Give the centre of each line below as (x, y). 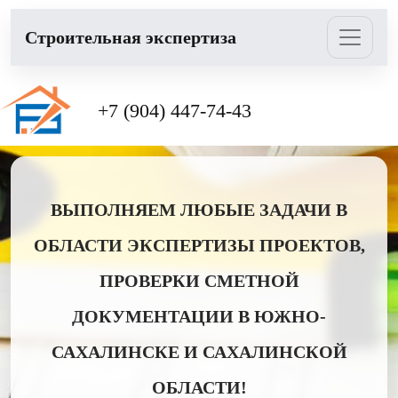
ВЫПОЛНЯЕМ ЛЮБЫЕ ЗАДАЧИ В (199, 210)
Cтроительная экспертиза (131, 37)
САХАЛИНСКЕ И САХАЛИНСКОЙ (199, 352)
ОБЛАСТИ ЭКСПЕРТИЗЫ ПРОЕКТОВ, (199, 245)
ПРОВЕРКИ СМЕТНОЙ (199, 281)
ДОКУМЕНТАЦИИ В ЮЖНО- (199, 316)
